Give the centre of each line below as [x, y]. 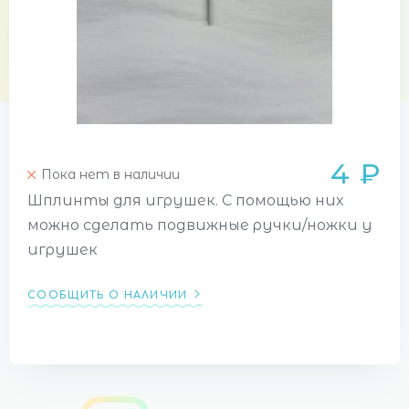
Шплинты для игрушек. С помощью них [185, 200]
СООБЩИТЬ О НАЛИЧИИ [108, 295]
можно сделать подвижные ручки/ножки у [200, 225]
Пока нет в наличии [110, 174]
